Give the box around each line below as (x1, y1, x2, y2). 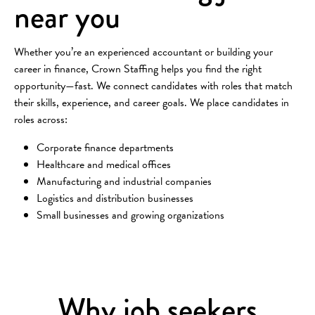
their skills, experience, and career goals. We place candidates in (14, 94, 289, 111)
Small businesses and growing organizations (37, 206, 224, 224)
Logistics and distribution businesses (37, 189, 193, 207)
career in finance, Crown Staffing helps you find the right (14, 60, 262, 77)
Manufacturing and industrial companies (37, 172, 212, 190)
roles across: (14, 110, 67, 128)
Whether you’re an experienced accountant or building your (14, 43, 273, 60)
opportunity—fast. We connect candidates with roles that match (14, 77, 292, 94)
